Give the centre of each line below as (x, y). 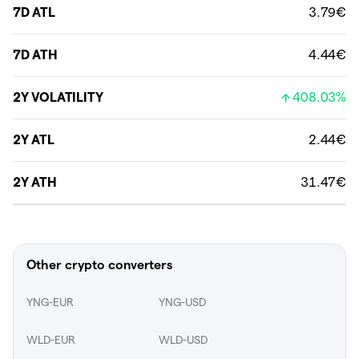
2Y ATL (34, 140)
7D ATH (35, 55)
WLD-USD (183, 339)
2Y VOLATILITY (58, 97)
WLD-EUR (51, 339)
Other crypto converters (99, 265)
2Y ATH (35, 182)
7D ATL (34, 12)
